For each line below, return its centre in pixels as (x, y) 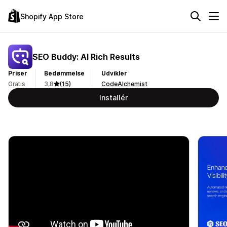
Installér (113, 98)
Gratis (17, 84)
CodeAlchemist (124, 84)
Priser (18, 73)
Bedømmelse (64, 73)
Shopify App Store (52, 16)
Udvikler (114, 73)
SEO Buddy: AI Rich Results (86, 56)
